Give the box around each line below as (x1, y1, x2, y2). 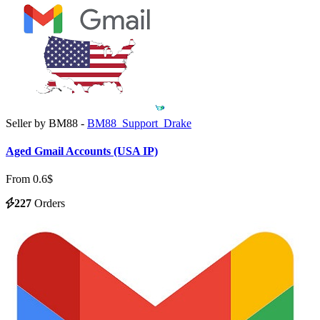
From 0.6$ (6, 173, 53, 186)
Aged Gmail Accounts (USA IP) (6, 144, 158, 157)
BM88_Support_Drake (87, 116, 191, 129)
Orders (31, 197, 65, 210)
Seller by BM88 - (6, 116, 87, 129)
